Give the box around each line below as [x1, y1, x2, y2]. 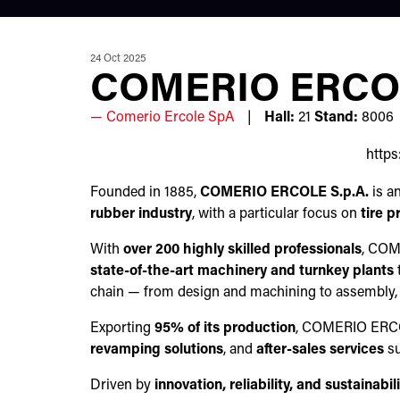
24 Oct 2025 [89, 53, 146, 64]
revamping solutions [89, 342, 223, 357]
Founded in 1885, [89, 185, 200, 200]
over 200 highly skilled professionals [122, 242, 362, 257]
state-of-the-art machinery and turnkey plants [89, 263, 394, 279]
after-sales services [255, 342, 384, 357]
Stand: [313, 110, 358, 125]
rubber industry [89, 206, 192, 221]
